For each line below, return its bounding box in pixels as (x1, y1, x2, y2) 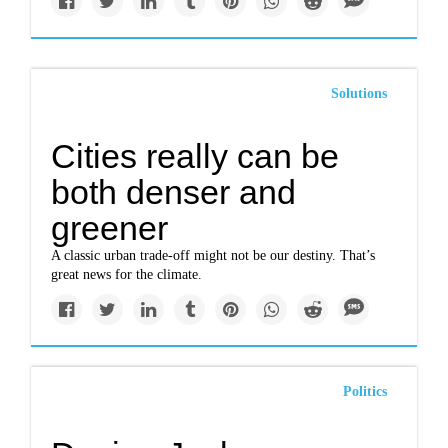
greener (51, 209, 169, 247)
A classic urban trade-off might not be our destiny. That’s (51, 248, 376, 263)
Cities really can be (51, 137, 340, 175)
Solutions (330, 86, 387, 101)
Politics (342, 384, 387, 399)
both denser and (51, 173, 297, 211)
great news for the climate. (51, 267, 203, 282)
